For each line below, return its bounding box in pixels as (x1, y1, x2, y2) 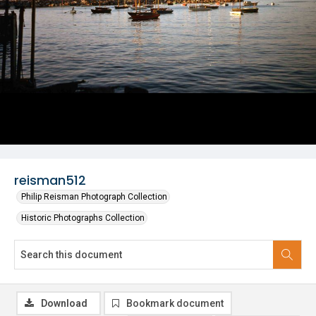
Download (41, 298, 87, 309)
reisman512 (14, 171, 86, 189)
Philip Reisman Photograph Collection (21, 192, 167, 202)
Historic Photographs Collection (21, 213, 145, 223)
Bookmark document (126, 298, 224, 309)
